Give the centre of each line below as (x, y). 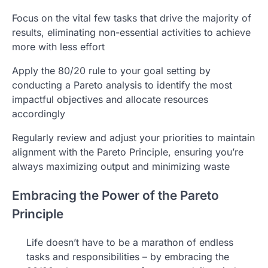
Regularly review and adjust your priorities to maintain (133, 137)
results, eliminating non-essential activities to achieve (131, 32)
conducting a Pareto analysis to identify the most (122, 85)
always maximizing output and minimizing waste (121, 166)
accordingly (39, 113)
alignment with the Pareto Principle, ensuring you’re (128, 152)
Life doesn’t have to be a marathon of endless (130, 243)
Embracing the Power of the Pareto (115, 195)
